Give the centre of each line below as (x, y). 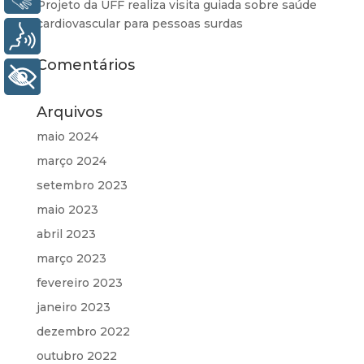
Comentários (85, 65)
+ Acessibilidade (103, 77)
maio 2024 (67, 136)
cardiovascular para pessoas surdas (139, 24)
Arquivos (69, 112)
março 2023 (71, 258)
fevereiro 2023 (79, 283)
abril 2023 (66, 234)
